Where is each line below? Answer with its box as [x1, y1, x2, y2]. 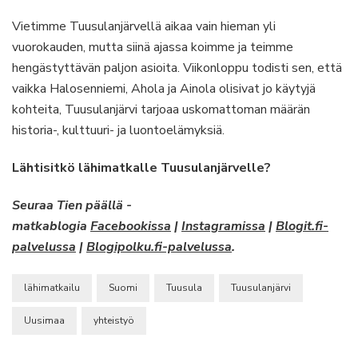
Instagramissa [181, 217, 265, 235]
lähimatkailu [24, 281, 80, 294]
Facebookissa [90, 217, 171, 235]
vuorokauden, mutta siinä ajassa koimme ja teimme [12, 38, 293, 56]
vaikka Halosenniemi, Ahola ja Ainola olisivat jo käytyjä [12, 80, 316, 97]
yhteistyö [93, 314, 134, 327]
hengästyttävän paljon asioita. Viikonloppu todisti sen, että [12, 59, 342, 77]
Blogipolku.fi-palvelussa [86, 238, 232, 256]
